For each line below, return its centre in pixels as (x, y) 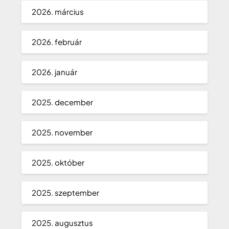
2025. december (63, 102)
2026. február (57, 42)
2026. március (58, 12)
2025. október (58, 163)
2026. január (55, 72)
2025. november (62, 132)
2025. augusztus (63, 223)
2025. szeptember (66, 193)
